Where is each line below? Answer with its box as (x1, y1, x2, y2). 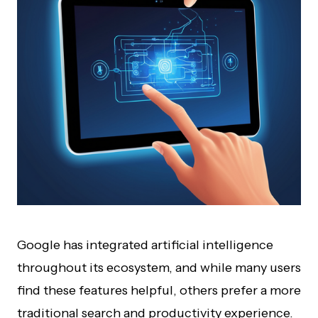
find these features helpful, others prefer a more (17, 283, 301, 298)
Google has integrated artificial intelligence (17, 237, 273, 253)
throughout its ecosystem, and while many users (17, 260, 301, 275)
